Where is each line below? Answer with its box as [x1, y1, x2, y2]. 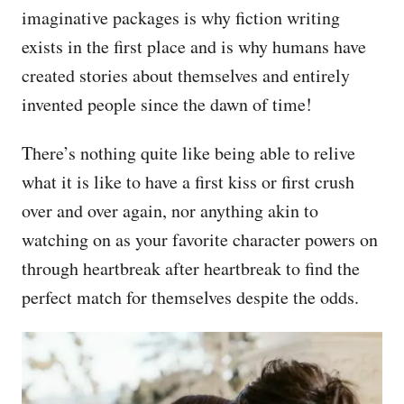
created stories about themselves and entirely [22, 63, 350, 87]
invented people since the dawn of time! [22, 92, 312, 116]
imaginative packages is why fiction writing [22, 5, 340, 30]
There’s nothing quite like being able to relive [22, 141, 355, 165]
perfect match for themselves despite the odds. [22, 285, 365, 309]
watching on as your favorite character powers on [22, 227, 378, 252]
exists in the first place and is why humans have [22, 34, 366, 59]
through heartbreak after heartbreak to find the [22, 256, 360, 280]
